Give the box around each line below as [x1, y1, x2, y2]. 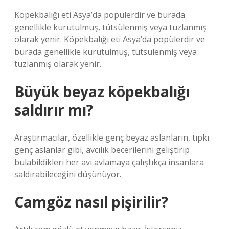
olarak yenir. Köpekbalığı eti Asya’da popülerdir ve [14, 34, 205, 45]
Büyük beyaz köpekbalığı [14, 82, 190, 101]
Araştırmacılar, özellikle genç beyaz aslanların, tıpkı [14, 132, 209, 143]
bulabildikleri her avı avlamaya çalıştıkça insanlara [14, 156, 204, 168]
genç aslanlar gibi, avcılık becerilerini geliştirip [14, 144, 190, 155]
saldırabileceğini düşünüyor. [14, 169, 121, 180]
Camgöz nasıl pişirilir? [14, 192, 168, 212]
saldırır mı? [14, 100, 93, 120]
